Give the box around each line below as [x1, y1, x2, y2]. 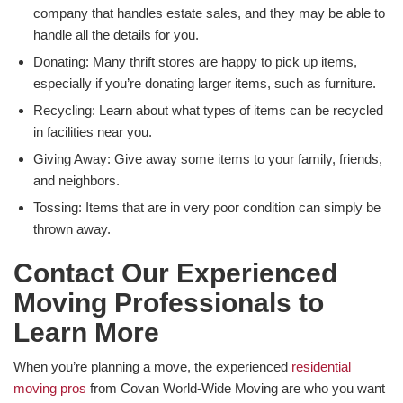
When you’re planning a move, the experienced [13, 359, 291, 375]
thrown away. [33, 221, 111, 237]
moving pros [13, 381, 86, 397]
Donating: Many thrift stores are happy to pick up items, [33, 54, 357, 70]
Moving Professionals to [13, 288, 324, 318]
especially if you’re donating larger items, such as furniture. [33, 76, 376, 92]
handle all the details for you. [33, 27, 199, 43]
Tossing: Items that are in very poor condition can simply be [33, 200, 381, 216]
